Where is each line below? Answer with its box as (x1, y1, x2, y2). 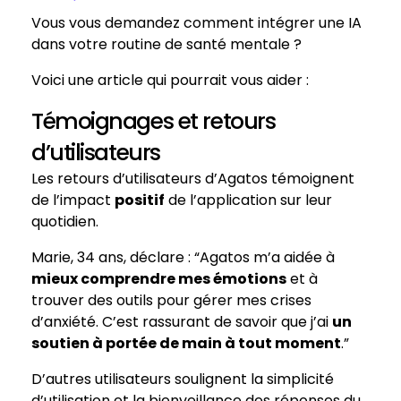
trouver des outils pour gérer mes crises (31, 290, 311, 311)
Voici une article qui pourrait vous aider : (31, 70, 316, 90)
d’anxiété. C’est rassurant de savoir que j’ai (31, 311, 332, 332)
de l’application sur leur (165, 190, 332, 210)
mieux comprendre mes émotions (31, 269, 286, 289)
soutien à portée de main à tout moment (31, 333, 341, 354)
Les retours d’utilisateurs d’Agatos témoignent (31, 168, 354, 189)
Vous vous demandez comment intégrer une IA (31, 13, 362, 33)
